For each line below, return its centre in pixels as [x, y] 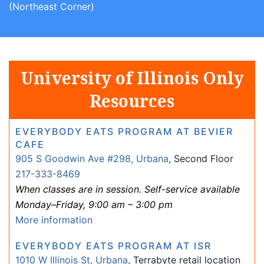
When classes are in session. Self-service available [128, 189]
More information [54, 220]
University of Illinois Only [132, 78]
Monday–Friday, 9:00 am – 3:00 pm [94, 204]
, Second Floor [201, 159]
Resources [132, 101]
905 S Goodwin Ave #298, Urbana [92, 159]
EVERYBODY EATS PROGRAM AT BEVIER [124, 131]
